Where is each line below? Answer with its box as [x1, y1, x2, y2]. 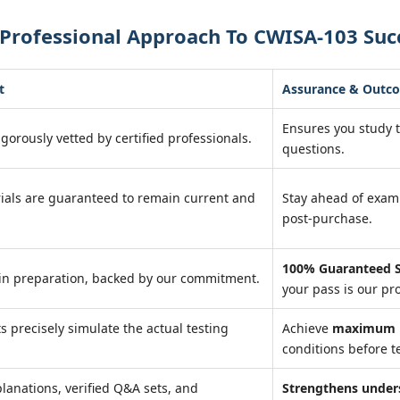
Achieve [282, 320, 332, 337]
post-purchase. [282, 210, 372, 227]
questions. [282, 140, 345, 157]
